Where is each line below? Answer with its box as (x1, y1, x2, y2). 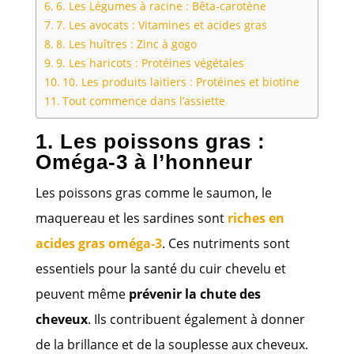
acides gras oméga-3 (35, 234, 162, 252)
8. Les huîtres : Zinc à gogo (55, 36, 197, 51)
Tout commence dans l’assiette (62, 92, 225, 108)
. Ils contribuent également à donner (87, 310, 305, 328)
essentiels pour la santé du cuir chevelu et (35, 259, 286, 277)
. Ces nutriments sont (161, 234, 290, 252)
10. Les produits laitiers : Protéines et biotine (62, 73, 299, 89)
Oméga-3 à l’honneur (35, 149, 253, 174)
